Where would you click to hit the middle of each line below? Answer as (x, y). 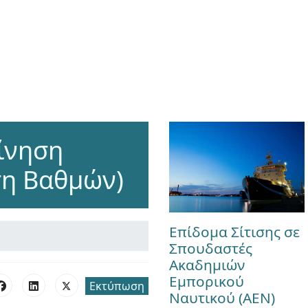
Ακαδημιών (207, 264)
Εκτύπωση (117, 286)
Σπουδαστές (210, 248)
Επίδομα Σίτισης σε (234, 231)
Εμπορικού (206, 281)
